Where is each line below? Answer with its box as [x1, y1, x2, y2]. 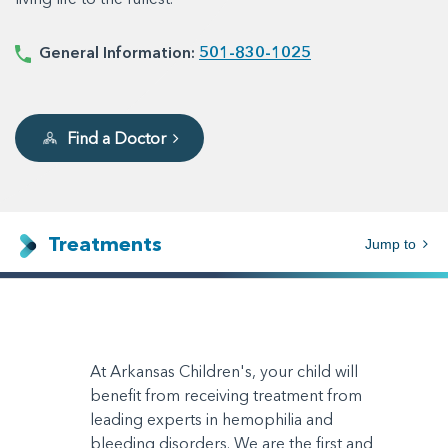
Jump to [365, 236, 420, 252]
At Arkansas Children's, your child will [90, 361, 358, 382]
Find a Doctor [67, 128, 166, 148]
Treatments [43, 231, 162, 256]
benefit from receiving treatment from [90, 385, 362, 406]
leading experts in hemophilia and [90, 409, 333, 430]
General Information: [31, 42, 199, 62]
